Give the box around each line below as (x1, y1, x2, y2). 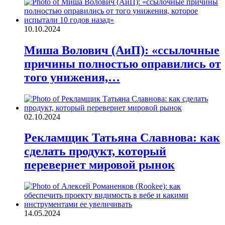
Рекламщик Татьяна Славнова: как (24, 131, 220, 145)
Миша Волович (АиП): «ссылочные (24, 43, 219, 57)
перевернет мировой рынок (24, 158, 175, 172)
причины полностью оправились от (24, 57, 221, 70)
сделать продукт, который (24, 145, 166, 158)
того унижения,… (24, 70, 120, 84)
